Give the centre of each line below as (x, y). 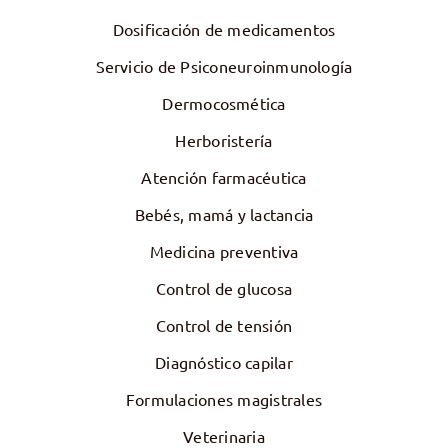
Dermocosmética (224, 102)
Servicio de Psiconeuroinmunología (224, 65)
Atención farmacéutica (224, 176)
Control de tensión (224, 324)
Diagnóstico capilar (224, 361)
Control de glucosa (224, 287)
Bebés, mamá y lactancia (224, 213)
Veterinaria (224, 435)
